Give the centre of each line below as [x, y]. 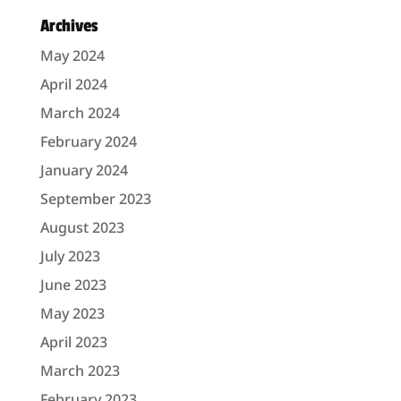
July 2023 [70, 256]
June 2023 [73, 285]
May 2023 [72, 314]
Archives [68, 26]
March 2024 [80, 113]
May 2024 [72, 56]
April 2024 [73, 85]
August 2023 [82, 228]
